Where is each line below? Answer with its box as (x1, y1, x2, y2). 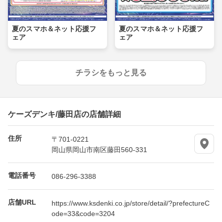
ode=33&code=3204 (52, 210, 115, 217)
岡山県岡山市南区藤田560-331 (52, 146, 147, 153)
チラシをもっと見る (75, 68, 147, 77)
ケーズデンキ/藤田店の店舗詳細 (8, 110, 121, 118)
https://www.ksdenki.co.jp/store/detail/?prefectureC (52, 199, 210, 207)
